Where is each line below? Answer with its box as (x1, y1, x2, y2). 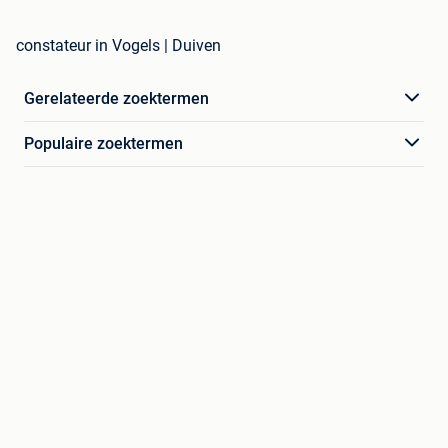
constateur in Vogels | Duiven (16, 35, 221, 55)
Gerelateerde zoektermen (24, 88, 209, 108)
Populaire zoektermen (24, 133, 183, 153)
